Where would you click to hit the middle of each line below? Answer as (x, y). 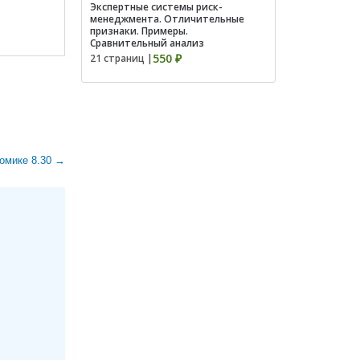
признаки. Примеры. (139, 31)
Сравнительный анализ (147, 43)
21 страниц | (121, 58)
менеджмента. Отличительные (167, 19)
